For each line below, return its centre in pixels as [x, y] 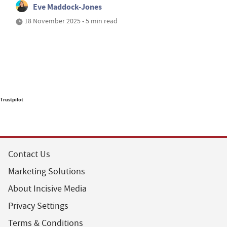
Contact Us [29, 154]
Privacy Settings [38, 206]
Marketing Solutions [47, 171]
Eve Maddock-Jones [67, 7]
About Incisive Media [47, 188]
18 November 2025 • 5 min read [70, 21]
